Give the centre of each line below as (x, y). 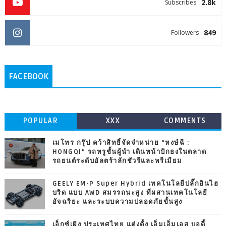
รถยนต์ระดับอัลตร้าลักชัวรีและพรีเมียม (117, 161)
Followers (185, 32)
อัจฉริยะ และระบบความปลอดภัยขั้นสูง (117, 202)
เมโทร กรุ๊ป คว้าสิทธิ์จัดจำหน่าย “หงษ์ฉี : (121, 143)
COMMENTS (185, 121)
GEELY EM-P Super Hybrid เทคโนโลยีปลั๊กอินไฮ (135, 183)
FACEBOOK (28, 76)
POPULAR (41, 121)
